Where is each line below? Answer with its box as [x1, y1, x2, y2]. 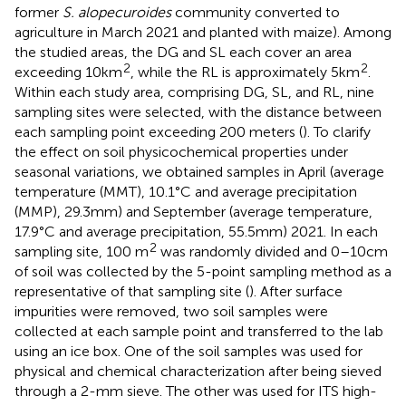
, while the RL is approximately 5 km [130, 63, 360, 81]
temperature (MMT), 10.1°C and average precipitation [14, 182, 357, 200]
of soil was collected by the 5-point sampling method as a [14, 262, 391, 280]
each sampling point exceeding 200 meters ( [14, 122, 303, 140]
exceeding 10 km [14, 63, 122, 81]
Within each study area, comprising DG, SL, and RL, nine [14, 82, 374, 101]
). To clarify [303, 122, 371, 140]
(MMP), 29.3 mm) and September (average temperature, [14, 202, 372, 220]
